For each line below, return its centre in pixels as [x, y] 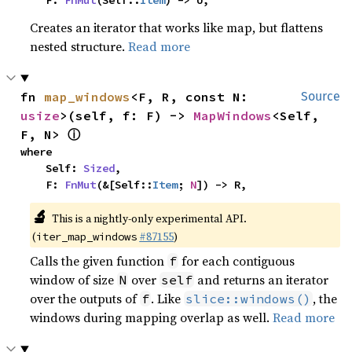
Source [321, 96]
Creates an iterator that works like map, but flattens [177, 27]
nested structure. [79, 46]
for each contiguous [237, 261]
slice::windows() [249, 299]
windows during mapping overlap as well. [152, 317]
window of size [74, 280]
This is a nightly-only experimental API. [149, 218]
